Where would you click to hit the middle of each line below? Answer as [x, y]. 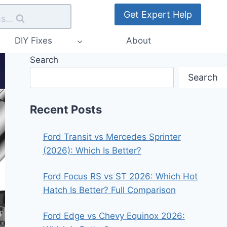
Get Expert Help [158, 14]
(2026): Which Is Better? [92, 150]
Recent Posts [66, 109]
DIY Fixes [33, 41]
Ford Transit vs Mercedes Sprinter [112, 137]
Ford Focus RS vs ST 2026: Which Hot [120, 176]
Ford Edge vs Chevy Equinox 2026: [114, 216]
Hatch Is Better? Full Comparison [109, 190]
